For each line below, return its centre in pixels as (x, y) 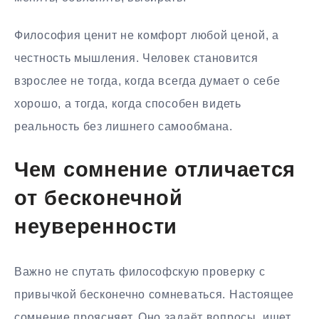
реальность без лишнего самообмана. (124, 126)
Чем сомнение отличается (155, 171)
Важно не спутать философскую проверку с (140, 272)
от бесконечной (99, 199)
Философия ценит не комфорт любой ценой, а (147, 35)
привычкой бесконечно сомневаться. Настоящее (155, 295)
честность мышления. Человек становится (136, 58)
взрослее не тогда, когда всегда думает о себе (147, 80)
